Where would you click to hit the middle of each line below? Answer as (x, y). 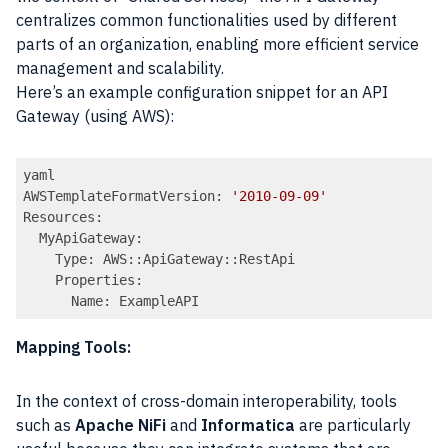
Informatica (250, 425)
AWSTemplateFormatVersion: (127, 196)
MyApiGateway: (83, 238)
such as (45, 425)
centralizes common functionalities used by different (206, 19)
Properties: (83, 280)
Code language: (71, 328)
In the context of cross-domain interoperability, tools (206, 401)
